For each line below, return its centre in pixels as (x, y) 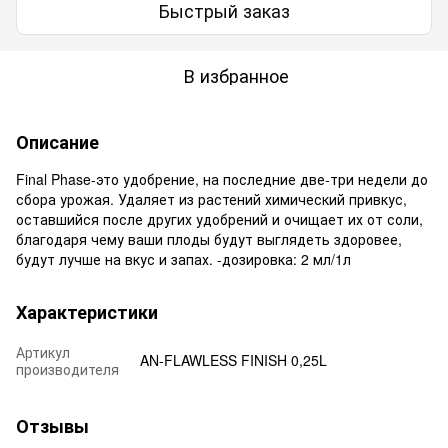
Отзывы (52, 425)
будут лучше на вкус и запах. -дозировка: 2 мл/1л (183, 258)
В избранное (236, 74)
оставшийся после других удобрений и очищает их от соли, (219, 218)
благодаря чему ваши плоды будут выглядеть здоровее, (209, 238)
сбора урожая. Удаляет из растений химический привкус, (211, 198)
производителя (67, 368)
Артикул (43, 351)
